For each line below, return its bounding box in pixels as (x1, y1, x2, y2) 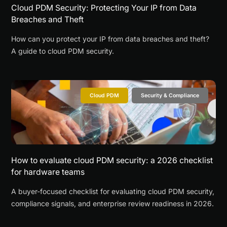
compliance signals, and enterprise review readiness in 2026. (11, 199, 214, 208)
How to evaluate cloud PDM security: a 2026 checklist (11, 155, 213, 165)
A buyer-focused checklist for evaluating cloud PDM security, (11, 186, 215, 196)
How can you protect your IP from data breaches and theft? (11, 34, 210, 43)
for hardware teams (11, 167, 85, 177)
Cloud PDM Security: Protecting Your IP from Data (11, 3, 197, 13)
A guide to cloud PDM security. (11, 46, 115, 55)
